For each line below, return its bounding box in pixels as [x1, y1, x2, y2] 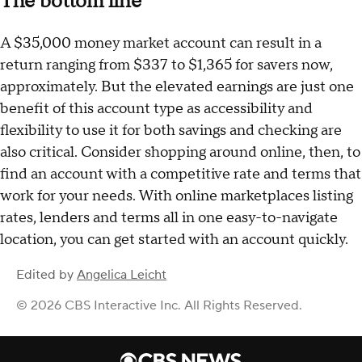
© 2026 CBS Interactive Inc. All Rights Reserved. [16, 297, 302, 314]
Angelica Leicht [77, 266, 166, 283]
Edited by [16, 266, 77, 283]
